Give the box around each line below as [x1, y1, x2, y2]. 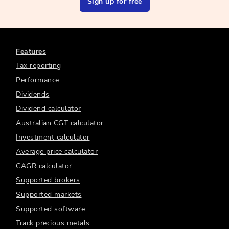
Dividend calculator [16, 104, 81, 114]
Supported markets [16, 190, 82, 200]
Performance [16, 75, 59, 85]
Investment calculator [16, 132, 90, 143]
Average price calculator [16, 147, 98, 157]
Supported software [16, 204, 85, 214]
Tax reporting [16, 61, 61, 71]
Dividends [16, 89, 50, 100]
